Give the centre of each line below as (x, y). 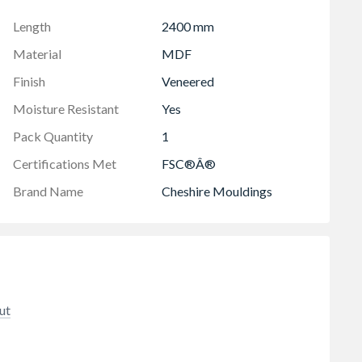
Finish (29, 81)
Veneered (188, 81)
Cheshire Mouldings (217, 191)
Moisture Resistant (66, 108)
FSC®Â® (189, 163)
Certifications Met (65, 163)
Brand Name (48, 191)
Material (37, 53)
